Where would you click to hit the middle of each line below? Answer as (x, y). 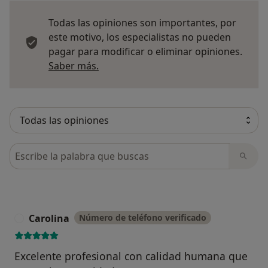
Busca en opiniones (55, 150)
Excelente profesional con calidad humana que (131, 256)
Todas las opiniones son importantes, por (142, 23)
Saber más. (74, 66)
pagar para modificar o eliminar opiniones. (145, 52)
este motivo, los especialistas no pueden (140, 37)
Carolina (49, 219)
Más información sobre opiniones (175, 66)
